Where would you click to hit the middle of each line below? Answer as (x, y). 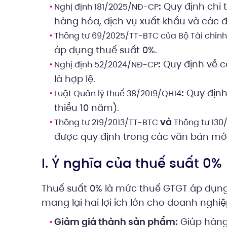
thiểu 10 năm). (87, 108)
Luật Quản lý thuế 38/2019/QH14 (118, 93)
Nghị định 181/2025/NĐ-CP (106, 7)
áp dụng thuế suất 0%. (106, 50)
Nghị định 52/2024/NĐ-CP (106, 65)
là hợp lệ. (75, 79)
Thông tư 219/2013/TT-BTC (106, 122)
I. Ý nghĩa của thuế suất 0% (132, 163)
